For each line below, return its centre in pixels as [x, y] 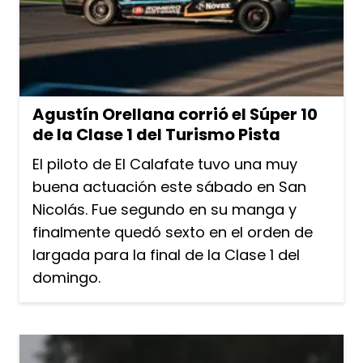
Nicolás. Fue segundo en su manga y [164, 210]
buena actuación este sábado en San [169, 187]
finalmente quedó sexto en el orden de [173, 233]
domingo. [68, 278]
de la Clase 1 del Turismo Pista [156, 135]
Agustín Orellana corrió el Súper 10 [175, 115]
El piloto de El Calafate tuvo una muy [165, 164]
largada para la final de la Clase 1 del [166, 255]
